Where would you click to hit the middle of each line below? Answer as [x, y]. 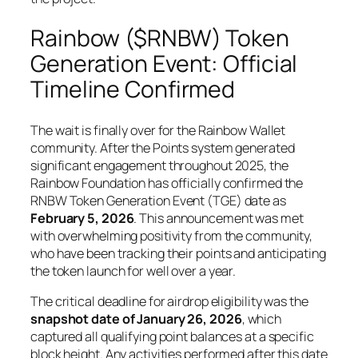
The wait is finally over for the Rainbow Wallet [158, 131]
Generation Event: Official [164, 64]
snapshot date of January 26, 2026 [136, 319]
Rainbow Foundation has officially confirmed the [167, 183]
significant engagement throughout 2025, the [159, 166]
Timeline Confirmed [133, 89]
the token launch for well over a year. [133, 271]
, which [262, 319]
